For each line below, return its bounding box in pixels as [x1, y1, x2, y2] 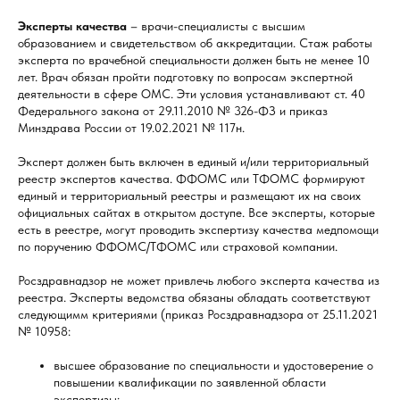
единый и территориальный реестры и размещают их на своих [18, 188, 361, 204]
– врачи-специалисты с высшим [130, 19, 305, 34]
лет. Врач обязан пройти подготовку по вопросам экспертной [18, 70, 353, 85]
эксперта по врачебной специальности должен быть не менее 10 [18, 53, 370, 68]
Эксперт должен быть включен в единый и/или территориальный [18, 154, 369, 170]
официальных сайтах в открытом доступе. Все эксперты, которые [18, 205, 375, 221]
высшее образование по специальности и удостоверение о [54, 358, 373, 373]
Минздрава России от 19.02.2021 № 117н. [18, 121, 245, 136]
